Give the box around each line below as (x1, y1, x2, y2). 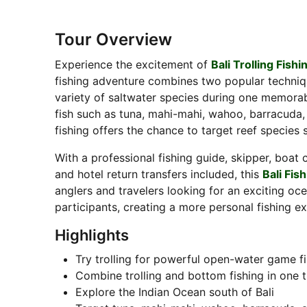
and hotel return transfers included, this (54, 167, 262, 182)
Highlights (54, 226, 129, 245)
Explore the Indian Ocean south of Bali (75, 285, 274, 299)
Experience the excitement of (54, 58, 211, 72)
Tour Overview (54, 29, 172, 50)
